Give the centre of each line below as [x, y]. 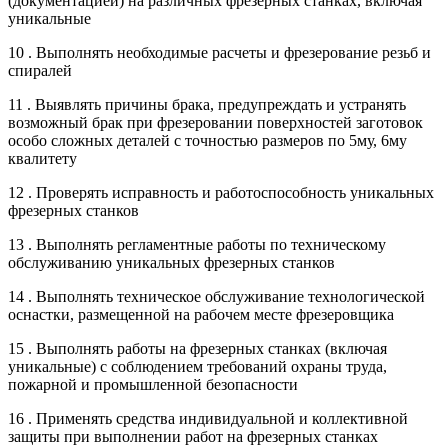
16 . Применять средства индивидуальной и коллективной [208, 418]
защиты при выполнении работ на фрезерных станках [193, 436]
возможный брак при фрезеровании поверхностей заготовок [215, 122]
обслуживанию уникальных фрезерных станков [171, 262]
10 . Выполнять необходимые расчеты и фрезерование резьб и [219, 52]
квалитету [42, 158]
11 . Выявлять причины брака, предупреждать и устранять [207, 104]
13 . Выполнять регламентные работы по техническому [197, 244]
